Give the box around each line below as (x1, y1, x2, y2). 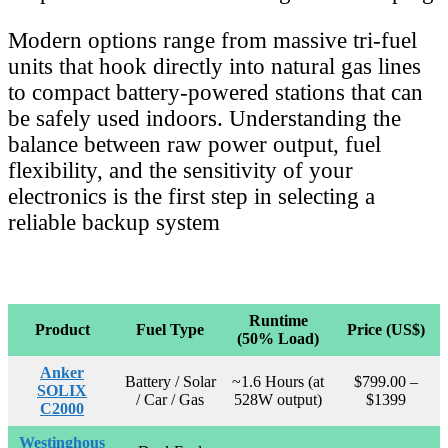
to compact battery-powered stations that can (8, 79, 423, 105)
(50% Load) (237, 329, 319, 347)
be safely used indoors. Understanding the (8, 105, 401, 131)
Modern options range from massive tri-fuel (8, 27, 417, 53)
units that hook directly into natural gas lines (8, 53, 421, 79)
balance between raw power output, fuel (8, 131, 381, 157)
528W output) (234, 390, 322, 408)
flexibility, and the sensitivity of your (8, 157, 353, 183)
